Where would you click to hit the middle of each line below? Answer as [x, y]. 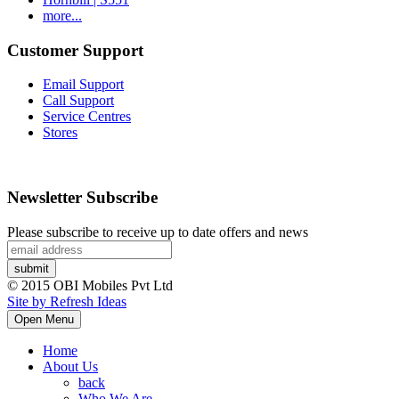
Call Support [78, 101]
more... [62, 16]
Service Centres [87, 117]
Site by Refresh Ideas [67, 301]
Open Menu [44, 319]
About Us [70, 366]
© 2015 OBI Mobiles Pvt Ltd [90, 285]
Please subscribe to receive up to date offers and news [158, 232]
